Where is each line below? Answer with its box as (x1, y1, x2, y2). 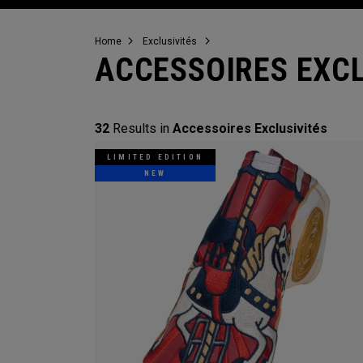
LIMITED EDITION (107, 153, 204, 161)
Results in (109, 121, 173, 136)
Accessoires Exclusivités (173, 121, 327, 136)
